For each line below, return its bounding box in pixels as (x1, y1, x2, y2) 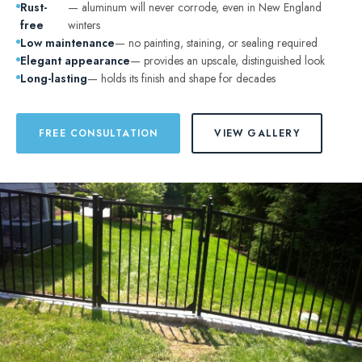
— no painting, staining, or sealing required (115, 35, 318, 51)
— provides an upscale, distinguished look (130, 53, 325, 69)
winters (68, 17, 101, 33)
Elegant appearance (20, 53, 130, 69)
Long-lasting (20, 70, 87, 86)
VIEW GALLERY (214, 126, 300, 141)
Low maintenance (20, 35, 115, 51)
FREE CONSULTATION (39, 126, 158, 141)
